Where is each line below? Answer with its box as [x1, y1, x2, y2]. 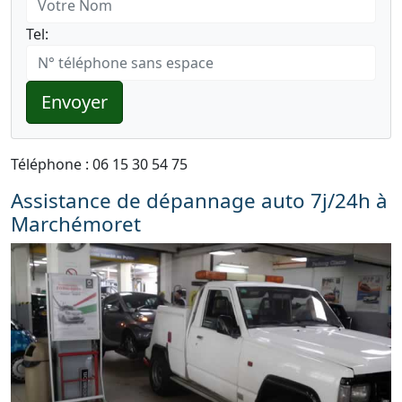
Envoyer [41, 90, 108, 114]
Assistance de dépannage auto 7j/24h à [11, 187, 388, 214]
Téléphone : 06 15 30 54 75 [11, 154, 188, 174]
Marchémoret [11, 210, 141, 238]
